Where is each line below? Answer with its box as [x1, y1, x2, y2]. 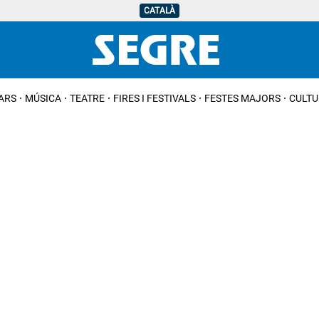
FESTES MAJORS [204, 92, 281, 104]
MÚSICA [24, 92, 61, 104]
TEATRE [69, 92, 105, 104]
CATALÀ [144, 6, 175, 16]
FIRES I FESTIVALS [113, 92, 196, 104]
